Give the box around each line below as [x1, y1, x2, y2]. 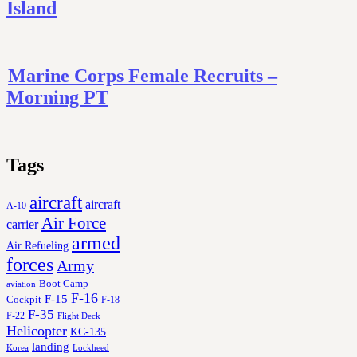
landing [32, 339, 69, 353]
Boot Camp [39, 277, 88, 289]
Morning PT [6, 86, 108, 108]
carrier [6, 217, 38, 231]
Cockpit [6, 292, 41, 305]
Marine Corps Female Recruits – [8, 65, 277, 86]
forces [6, 253, 53, 275]
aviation [6, 279, 36, 288]
